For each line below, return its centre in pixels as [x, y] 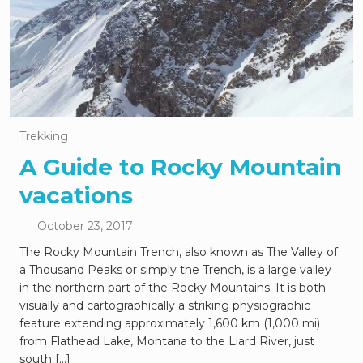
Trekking [44, 136]
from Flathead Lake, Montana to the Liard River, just [167, 341]
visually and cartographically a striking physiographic [165, 305]
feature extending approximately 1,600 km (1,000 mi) [170, 323]
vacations [76, 195]
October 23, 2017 [85, 226]
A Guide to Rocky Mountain [180, 167]
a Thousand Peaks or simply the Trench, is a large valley [175, 270]
